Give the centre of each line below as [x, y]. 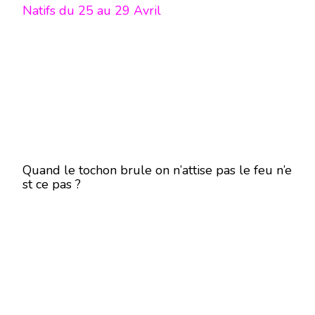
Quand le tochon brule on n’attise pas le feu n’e [157, 170]
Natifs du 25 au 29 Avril [94, 11]
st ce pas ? [53, 184]
